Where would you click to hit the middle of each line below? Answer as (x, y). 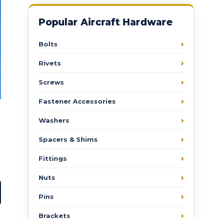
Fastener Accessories (77, 101)
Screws (52, 82)
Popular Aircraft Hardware (106, 22)
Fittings (53, 158)
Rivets (50, 63)
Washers (54, 120)
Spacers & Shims (68, 139)
